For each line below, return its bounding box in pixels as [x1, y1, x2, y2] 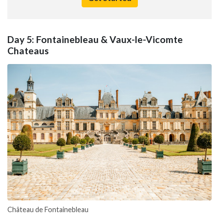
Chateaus [7, 44, 49, 56]
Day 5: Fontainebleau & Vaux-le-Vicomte [7, 33, 183, 45]
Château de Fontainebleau [7, 205, 88, 214]
